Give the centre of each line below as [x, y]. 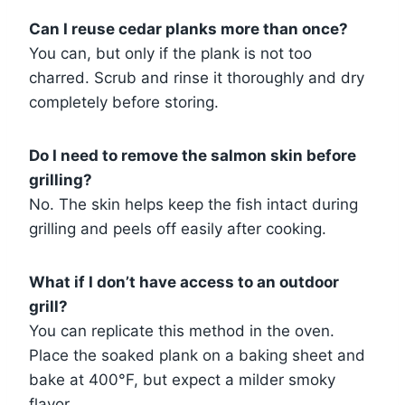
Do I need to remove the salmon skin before [193, 155]
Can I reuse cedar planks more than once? [188, 28]
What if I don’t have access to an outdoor [184, 282]
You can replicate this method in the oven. [182, 330]
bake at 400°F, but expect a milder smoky [182, 379]
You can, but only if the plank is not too [170, 53]
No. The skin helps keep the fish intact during [193, 204]
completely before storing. [124, 102]
